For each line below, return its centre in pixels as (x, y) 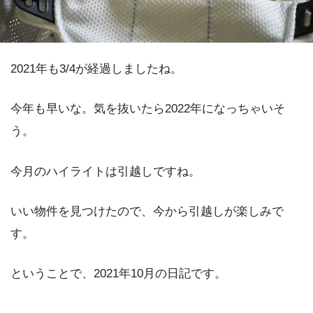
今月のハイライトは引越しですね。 (105, 171)
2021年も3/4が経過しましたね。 (96, 69)
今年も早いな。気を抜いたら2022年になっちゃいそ (148, 109)
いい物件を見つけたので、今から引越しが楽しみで (147, 211)
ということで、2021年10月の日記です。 (118, 273)
